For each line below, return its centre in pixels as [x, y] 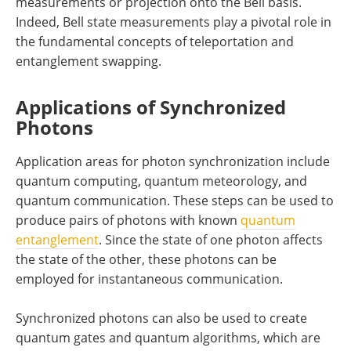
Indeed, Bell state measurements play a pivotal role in [174, 22]
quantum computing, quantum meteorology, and [161, 181]
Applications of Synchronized [151, 107]
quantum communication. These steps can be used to [175, 200]
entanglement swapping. [89, 61]
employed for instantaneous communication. [149, 279]
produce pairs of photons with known [128, 220]
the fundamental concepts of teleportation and [155, 41]
